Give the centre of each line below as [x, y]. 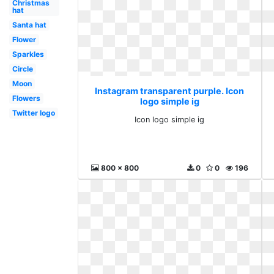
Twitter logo [33, 113]
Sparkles [28, 54]
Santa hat [29, 25]
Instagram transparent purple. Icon [170, 91]
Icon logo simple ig [170, 120]
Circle [22, 69]
